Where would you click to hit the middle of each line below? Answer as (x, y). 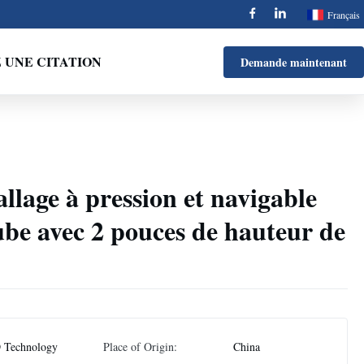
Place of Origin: (140, 347)
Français (344, 14)
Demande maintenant (293, 62)
